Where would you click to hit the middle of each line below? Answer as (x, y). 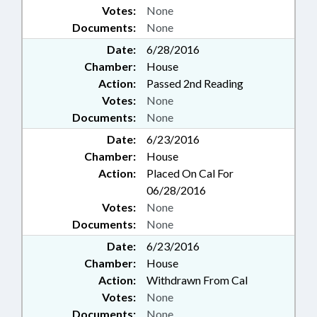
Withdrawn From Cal (197, 280)
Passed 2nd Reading (195, 83)
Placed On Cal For (190, 173)
